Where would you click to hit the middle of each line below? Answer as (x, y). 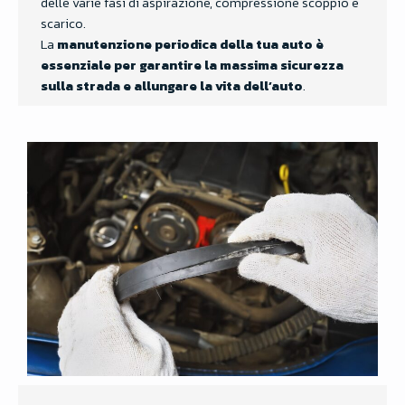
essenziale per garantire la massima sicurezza (192, 66)
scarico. (63, 24)
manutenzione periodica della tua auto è (190, 45)
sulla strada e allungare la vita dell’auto (172, 86)
